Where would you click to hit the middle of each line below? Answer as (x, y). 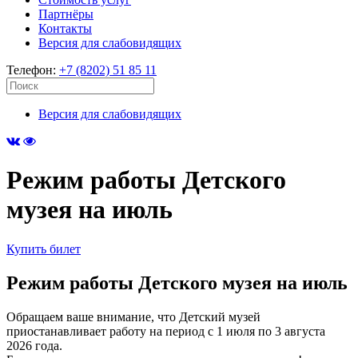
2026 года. (34, 345)
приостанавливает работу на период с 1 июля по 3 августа (166, 331)
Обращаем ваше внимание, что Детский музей (133, 316)
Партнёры (66, 14)
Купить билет (44, 249)
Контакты (65, 28)
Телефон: (33, 70)
